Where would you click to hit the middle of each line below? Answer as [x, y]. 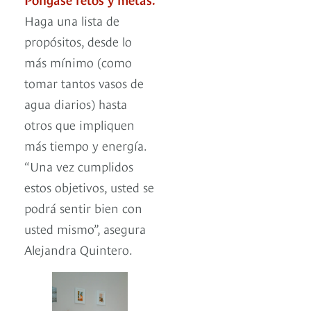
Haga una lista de [72, 20]
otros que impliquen [79, 124]
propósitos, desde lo [78, 41]
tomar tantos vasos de [84, 83]
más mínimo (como [78, 62]
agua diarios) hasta [76, 103]
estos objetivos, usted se [89, 187]
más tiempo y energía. [85, 145]
